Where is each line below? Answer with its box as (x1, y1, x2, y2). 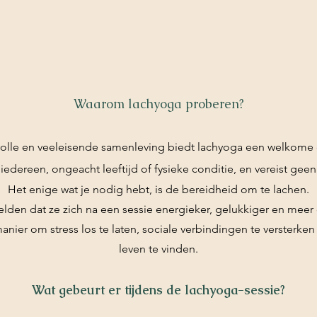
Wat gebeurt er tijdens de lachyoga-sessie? (32, 282, 285, 298)
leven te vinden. (119, 242, 198, 255)
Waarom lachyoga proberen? (73, 96, 244, 112)
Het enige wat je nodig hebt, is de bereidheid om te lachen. (8, 183, 309, 196)
